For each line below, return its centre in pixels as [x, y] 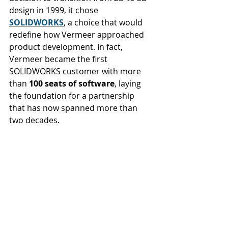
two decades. [34, 120]
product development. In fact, [67, 47]
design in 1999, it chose [55, 10]
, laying [129, 83]
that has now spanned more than [74, 108]
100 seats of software [72, 83]
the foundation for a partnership [73, 96]
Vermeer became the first [59, 59]
